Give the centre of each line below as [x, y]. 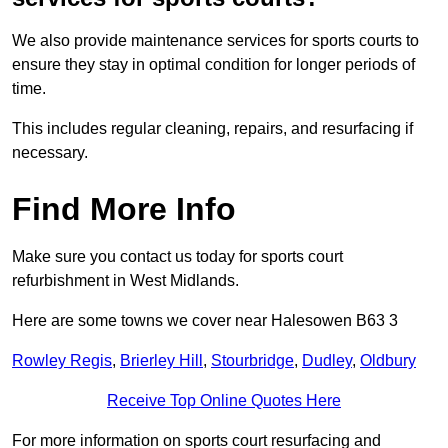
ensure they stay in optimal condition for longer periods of [213, 65]
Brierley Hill [161, 361]
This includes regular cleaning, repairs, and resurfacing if [212, 129]
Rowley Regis [62, 361]
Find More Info [124, 209]
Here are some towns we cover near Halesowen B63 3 [205, 321]
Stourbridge [252, 361]
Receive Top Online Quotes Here [224, 401]
